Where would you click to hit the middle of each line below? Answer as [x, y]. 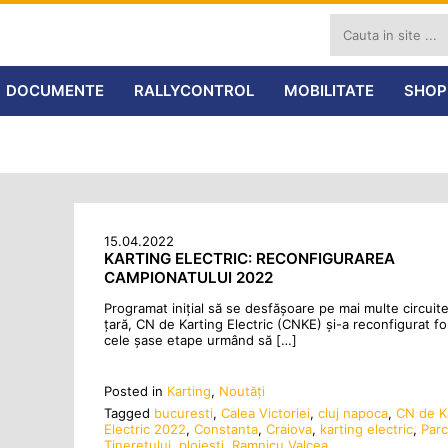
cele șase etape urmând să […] [200, 340]
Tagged [129, 413]
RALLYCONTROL [194, 90]
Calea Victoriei [265, 413]
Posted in [135, 390]
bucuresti [183, 413]
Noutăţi [242, 390]
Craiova [289, 429]
